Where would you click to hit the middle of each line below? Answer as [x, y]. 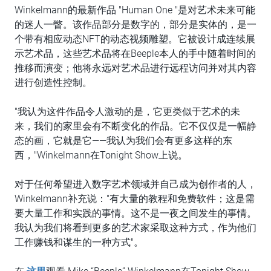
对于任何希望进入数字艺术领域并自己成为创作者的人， [135, 184]
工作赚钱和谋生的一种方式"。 [79, 242]
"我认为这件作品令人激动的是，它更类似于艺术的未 [127, 112]
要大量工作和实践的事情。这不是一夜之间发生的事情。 [135, 213]
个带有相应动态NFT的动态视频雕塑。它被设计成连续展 [135, 39]
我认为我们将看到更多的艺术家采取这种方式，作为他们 [135, 228]
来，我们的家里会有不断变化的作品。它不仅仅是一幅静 [135, 126]
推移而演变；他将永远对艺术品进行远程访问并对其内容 [135, 68]
